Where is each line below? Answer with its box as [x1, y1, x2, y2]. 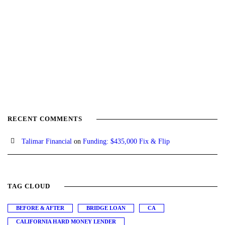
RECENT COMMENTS [8, 115, 82, 123]
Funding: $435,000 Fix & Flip [83, 138, 170, 146]
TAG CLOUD [8, 182, 50, 190]
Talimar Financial [22, 138, 72, 146]
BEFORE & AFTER [16, 205, 64, 211]
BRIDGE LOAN [86, 205, 126, 211]
